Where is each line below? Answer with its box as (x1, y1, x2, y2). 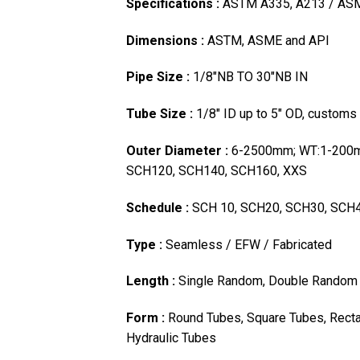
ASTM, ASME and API (207, 32, 329, 48)
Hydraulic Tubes (126, 330, 216, 346)
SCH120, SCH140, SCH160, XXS (126, 163, 307, 179)
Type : (126, 236, 166, 252)
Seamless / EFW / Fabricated (166, 236, 332, 252)
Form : (126, 310, 168, 326)
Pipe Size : (126, 69, 193, 85)
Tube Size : (126, 106, 196, 122)
